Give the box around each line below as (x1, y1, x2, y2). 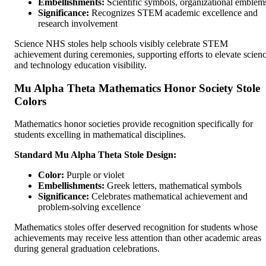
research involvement (38, 18, 118, 29)
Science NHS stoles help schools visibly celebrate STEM (14, 39, 228, 49)
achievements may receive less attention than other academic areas (14, 233, 261, 243)
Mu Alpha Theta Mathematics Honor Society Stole (14, 81, 260, 94)
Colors (14, 94, 46, 107)
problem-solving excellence (38, 202, 141, 213)
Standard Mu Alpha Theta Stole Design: (14, 150, 176, 160)
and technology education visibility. (14, 60, 147, 71)
